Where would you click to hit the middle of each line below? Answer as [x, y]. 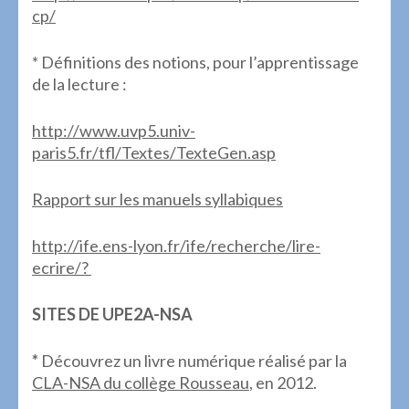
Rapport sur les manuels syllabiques [157, 199]
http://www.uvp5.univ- [114, 130]
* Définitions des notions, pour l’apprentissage [195, 62]
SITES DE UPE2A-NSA [112, 314]
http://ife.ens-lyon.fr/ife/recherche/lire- [176, 245]
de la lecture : [79, 84]
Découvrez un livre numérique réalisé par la [194, 360]
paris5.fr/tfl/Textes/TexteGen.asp [154, 152]
